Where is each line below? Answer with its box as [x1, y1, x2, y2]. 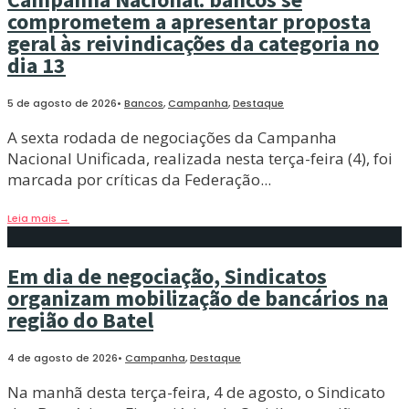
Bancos [124, 96, 163, 111]
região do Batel [7, 306, 153, 335]
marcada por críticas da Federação [7, 169, 260, 191]
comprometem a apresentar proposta [7, 7, 371, 37]
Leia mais [7, 211, 59, 226]
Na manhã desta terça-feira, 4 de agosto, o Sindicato [7, 382, 385, 404]
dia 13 [7, 51, 66, 80]
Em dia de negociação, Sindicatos [7, 262, 327, 291]
